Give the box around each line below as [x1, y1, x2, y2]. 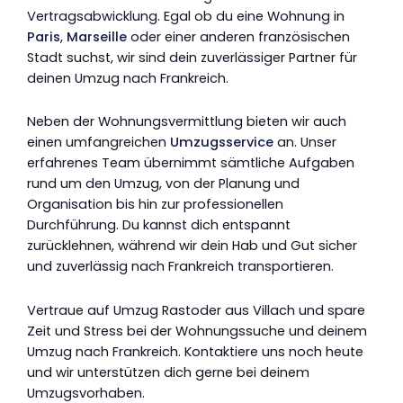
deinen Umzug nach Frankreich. [27, 68, 228, 87]
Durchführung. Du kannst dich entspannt [27, 216, 291, 235]
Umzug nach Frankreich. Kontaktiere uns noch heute [27, 342, 363, 361]
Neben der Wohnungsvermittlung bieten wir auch [27, 112, 346, 131]
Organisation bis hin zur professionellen [27, 195, 283, 214]
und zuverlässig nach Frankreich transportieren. [27, 257, 334, 276]
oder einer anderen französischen [127, 27, 350, 46]
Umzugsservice [170, 133, 273, 152]
